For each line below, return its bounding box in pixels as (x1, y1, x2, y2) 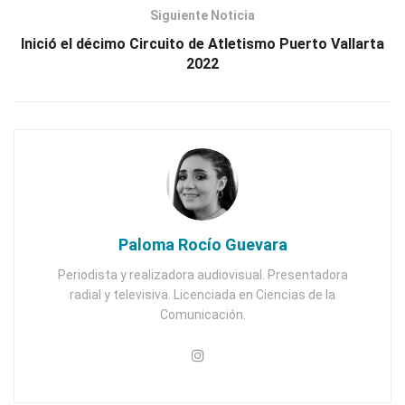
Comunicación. (159, 307, 246, 323)
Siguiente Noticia (150, 8, 255, 24)
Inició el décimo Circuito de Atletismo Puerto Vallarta (21, 35, 384, 53)
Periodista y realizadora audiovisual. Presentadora (57, 268, 348, 283)
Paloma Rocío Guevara (118, 235, 287, 255)
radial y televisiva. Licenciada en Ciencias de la (70, 287, 335, 303)
